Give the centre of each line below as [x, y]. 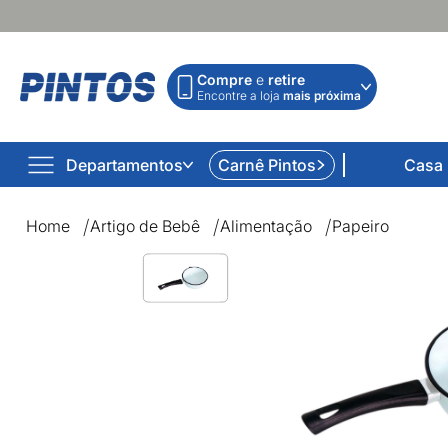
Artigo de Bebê [145, 226]
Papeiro [360, 226]
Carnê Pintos [267, 164]
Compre [224, 79]
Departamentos [124, 164]
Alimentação [266, 226]
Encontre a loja [240, 95]
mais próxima [322, 95]
